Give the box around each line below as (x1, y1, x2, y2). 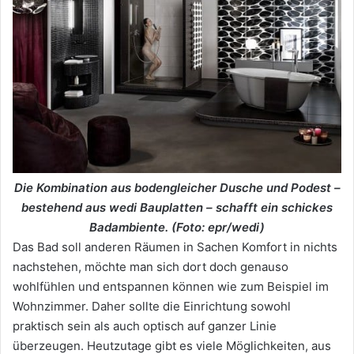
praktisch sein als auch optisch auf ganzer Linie (13, 318, 277, 334)
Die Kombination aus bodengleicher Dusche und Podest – (13, 180, 341, 196)
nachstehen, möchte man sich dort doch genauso (13, 259, 288, 275)
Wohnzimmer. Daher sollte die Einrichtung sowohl (13, 299, 291, 314)
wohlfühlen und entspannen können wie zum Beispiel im (13, 279, 329, 295)
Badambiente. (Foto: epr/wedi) (89, 220, 265, 235)
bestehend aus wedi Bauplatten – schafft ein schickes (21, 200, 333, 216)
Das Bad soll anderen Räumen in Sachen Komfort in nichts (13, 239, 337, 255)
